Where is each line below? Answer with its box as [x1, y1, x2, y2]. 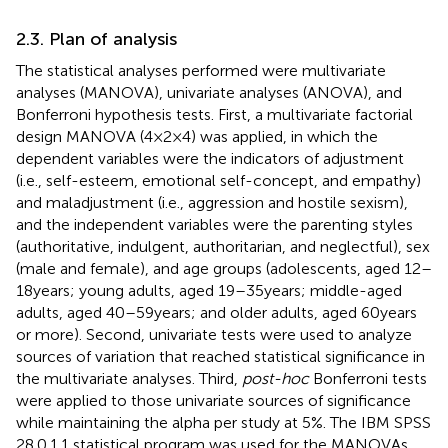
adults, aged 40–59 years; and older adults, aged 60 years [16, 302, 417, 322]
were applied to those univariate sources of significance [16, 390, 411, 410]
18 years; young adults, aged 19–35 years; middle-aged [16, 280, 402, 300]
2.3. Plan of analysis [16, 27, 177, 50]
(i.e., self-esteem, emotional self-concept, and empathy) [16, 170, 421, 190]
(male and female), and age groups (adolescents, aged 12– [16, 258, 432, 278]
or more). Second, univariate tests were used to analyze [16, 324, 412, 344]
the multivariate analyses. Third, [16, 368, 242, 388]
